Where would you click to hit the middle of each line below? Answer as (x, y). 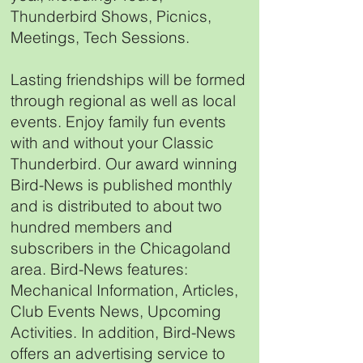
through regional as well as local (123, 100)
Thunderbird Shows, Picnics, (111, 16)
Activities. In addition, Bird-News (123, 332)
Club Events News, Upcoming (116, 311)
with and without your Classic (112, 143)
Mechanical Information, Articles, (124, 290)
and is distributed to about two (116, 206)
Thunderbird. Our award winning (124, 164)
